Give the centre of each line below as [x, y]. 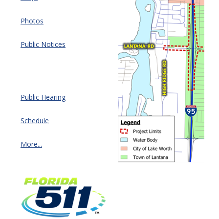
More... [31, 144]
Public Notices [43, 44]
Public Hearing [43, 97]
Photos [32, 21]
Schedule [35, 120]
